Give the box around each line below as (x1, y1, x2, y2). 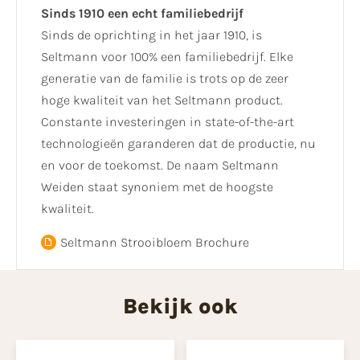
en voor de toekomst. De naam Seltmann (41, 157, 279, 173)
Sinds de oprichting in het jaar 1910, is (41, 27, 262, 43)
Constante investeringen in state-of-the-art (41, 113, 294, 129)
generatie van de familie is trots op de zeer (41, 70, 288, 86)
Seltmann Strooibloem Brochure (59, 234, 249, 250)
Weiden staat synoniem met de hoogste (41, 178, 273, 194)
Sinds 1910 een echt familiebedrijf (41, 5, 243, 21)
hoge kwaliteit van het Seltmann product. (41, 92, 283, 108)
